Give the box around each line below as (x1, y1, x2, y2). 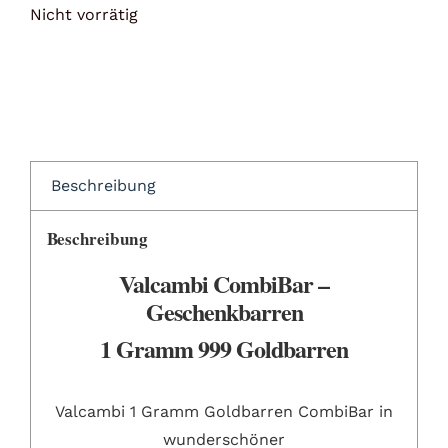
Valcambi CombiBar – (119, 266, 329, 301)
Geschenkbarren (145, 294, 303, 329)
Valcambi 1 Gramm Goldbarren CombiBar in (55, 401, 393, 421)
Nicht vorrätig (29, 4, 138, 24)
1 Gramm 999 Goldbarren (100, 331, 348, 367)
